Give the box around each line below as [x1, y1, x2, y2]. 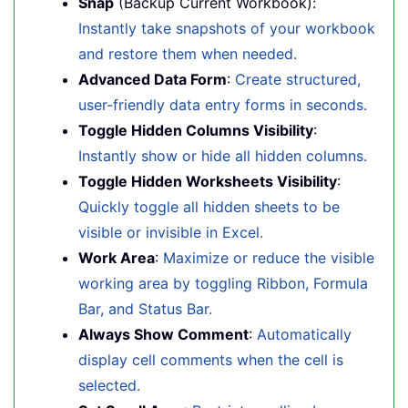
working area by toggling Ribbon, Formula [78, 274, 368, 292]
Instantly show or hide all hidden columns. [78, 147, 367, 165]
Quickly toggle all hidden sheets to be [78, 198, 340, 216]
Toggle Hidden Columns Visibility [78, 121, 313, 139]
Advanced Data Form [78, 70, 227, 88]
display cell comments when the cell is [78, 351, 343, 369]
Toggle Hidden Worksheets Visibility [78, 172, 337, 190]
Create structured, [235, 70, 361, 88]
